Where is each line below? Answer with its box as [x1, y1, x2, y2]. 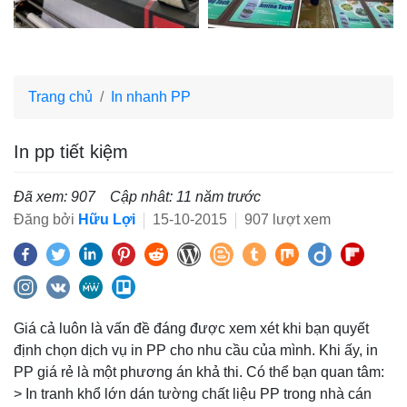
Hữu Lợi [78, 212, 135, 227]
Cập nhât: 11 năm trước [110, 189, 261, 204]
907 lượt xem [241, 212, 331, 227]
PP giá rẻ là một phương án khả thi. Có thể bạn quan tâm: [14, 364, 384, 380]
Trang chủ [28, 89, 93, 104]
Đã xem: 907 [14, 189, 95, 204]
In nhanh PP [111, 89, 191, 104]
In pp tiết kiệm [14, 142, 128, 162]
